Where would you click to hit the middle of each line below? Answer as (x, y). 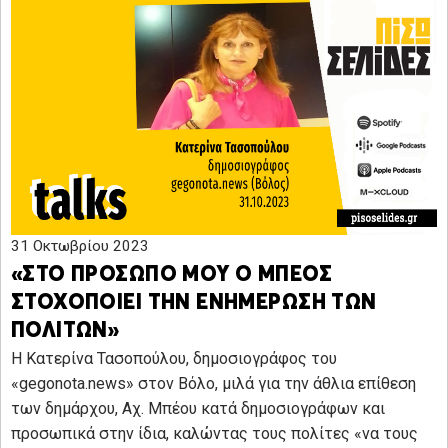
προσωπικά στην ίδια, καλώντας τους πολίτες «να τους (214, 433)
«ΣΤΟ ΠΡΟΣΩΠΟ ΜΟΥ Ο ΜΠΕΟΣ (171, 275)
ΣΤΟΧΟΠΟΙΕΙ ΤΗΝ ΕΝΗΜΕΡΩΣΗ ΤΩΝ (194, 303)
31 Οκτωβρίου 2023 (80, 245)
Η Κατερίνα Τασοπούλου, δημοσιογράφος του (174, 358)
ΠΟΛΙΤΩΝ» (65, 331)
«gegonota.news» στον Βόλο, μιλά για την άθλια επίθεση (213, 383)
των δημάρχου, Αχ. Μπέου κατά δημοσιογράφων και (198, 408)
